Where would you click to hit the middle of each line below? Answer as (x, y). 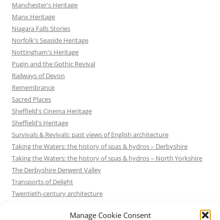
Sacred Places (31, 99)
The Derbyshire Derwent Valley (56, 170)
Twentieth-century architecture (57, 194)
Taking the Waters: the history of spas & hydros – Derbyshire (100, 147)
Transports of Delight (42, 182)
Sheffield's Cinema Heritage (52, 111)
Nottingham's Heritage (45, 52)
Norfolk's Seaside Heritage (50, 41)
